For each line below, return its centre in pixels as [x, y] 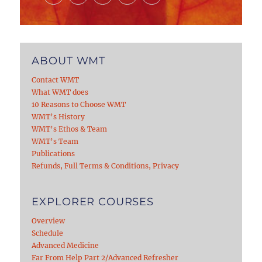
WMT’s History [58, 116]
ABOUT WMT [69, 61]
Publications [54, 153]
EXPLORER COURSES [93, 201]
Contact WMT [56, 80]
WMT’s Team [55, 141]
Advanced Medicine [65, 245]
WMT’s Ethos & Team [70, 129]
